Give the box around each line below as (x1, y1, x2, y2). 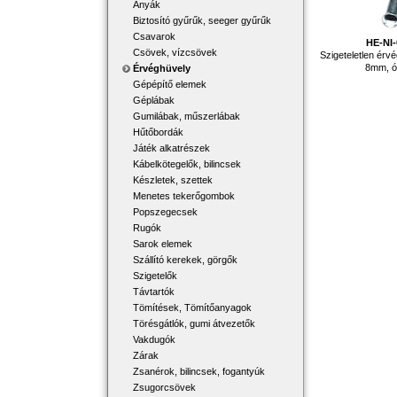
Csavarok (133, 31, 175, 42)
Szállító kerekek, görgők (133, 254, 237, 265)
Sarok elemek (133, 238, 192, 249)
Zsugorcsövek (133, 382, 196, 393)
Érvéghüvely (133, 63, 191, 74)
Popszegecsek (133, 206, 198, 217)
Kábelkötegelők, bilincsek (133, 159, 241, 169)
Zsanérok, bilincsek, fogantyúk (133, 366, 265, 377)
